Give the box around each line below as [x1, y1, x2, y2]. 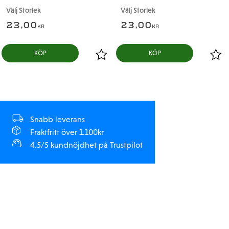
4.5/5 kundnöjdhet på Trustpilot [30, 140, 143, 149]
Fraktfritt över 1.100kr [30, 127, 104, 136]
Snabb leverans [30, 114, 85, 124]
